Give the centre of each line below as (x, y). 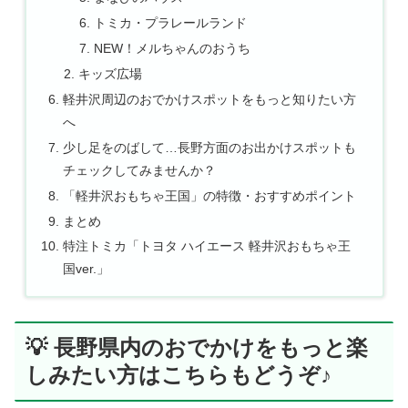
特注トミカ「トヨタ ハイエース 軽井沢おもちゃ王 (206, 246)
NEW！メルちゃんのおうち (173, 49)
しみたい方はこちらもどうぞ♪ (178, 375)
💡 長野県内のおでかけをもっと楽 (197, 348)
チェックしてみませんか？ (139, 170)
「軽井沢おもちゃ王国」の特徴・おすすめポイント (209, 195)
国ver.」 (86, 269)
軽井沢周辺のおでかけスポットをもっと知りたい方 (209, 99)
